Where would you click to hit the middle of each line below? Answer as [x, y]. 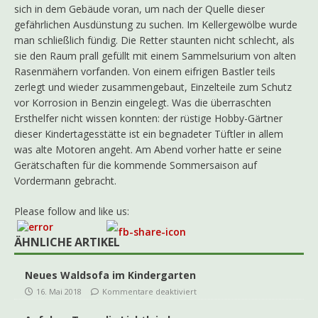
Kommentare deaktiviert [149, 291]
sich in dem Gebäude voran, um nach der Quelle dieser [139, 9]
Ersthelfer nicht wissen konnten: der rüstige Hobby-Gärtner [148, 119]
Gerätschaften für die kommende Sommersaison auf [136, 165]
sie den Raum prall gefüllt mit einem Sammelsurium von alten [155, 56]
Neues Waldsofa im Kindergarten [110, 275]
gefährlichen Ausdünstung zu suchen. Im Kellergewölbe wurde [156, 25]
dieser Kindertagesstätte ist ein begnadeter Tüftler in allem [149, 134]
